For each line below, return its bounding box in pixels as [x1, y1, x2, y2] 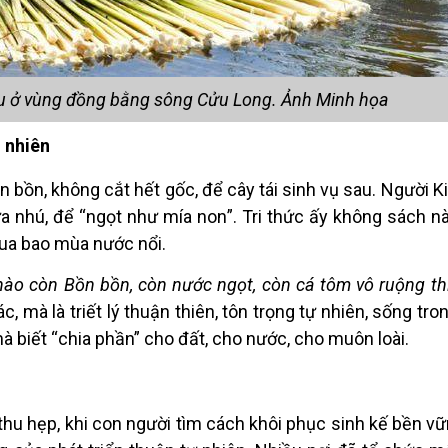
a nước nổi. [80, 233, 167, 255]
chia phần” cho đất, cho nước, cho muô [58, 328, 365, 350]
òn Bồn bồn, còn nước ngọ [38, 274, 248, 296]
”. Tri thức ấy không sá [227, 206, 407, 228]
